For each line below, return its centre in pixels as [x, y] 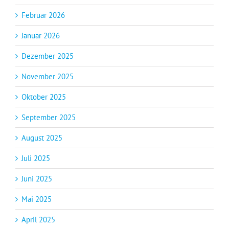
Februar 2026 [43, 15]
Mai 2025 [37, 199]
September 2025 [49, 118]
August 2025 [42, 138]
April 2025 [38, 220]
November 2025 [48, 77]
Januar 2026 [41, 36]
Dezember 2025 [48, 56]
